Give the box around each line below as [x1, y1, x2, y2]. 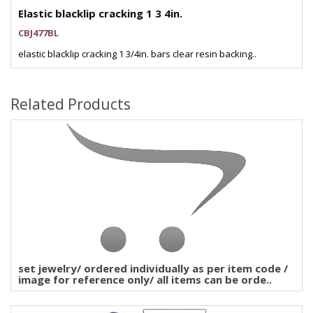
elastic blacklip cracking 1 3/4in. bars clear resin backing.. [18, 48, 256, 60]
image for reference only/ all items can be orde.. [18, 272, 272, 286]
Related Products [10, 94, 131, 114]
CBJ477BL [18, 27, 59, 39]
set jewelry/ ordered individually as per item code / [18, 261, 288, 275]
